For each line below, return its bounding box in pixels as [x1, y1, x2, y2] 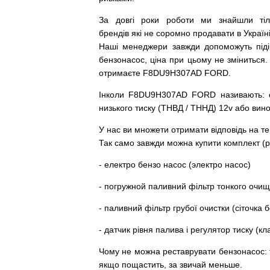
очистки [199, 203, 230, 213]
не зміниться [214, 55, 265, 64]
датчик [104, 225, 130, 234]
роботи [166, 15, 194, 25]
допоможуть [204, 42, 252, 51]
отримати [171, 125, 209, 134]
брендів [99, 28, 131, 38]
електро [104, 160, 136, 169]
